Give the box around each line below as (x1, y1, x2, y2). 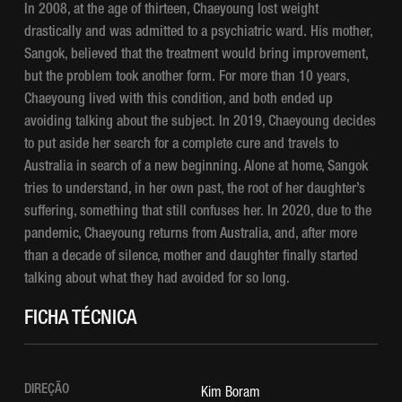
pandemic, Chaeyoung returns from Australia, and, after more (24, 228, 357, 243)
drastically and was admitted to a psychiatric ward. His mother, (24, 26, 372, 41)
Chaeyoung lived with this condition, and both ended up (24, 93, 333, 109)
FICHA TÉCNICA (24, 310, 136, 330)
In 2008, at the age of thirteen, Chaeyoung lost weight (24, 4, 319, 19)
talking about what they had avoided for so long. (24, 273, 290, 288)
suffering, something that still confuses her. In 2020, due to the (24, 205, 371, 221)
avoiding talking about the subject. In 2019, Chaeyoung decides (24, 116, 376, 131)
